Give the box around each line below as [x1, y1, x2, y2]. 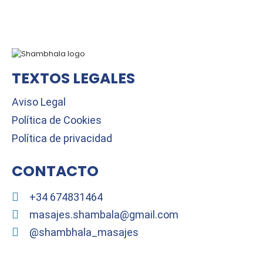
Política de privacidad [12, 132, 112, 144]
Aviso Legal [12, 96, 66, 108]
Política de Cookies [12, 114, 102, 126]
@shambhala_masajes [29, 225, 139, 238]
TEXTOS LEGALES [12, 68, 135, 89]
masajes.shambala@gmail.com [29, 208, 178, 221]
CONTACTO [12, 161, 99, 181]
